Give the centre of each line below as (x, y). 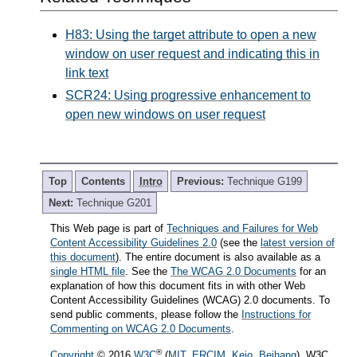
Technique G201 (114, 202)
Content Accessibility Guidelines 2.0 (133, 242)
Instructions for (276, 314)
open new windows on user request (165, 114)
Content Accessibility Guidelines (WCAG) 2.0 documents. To (190, 300)
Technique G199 (264, 181)
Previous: (202, 181)
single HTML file (88, 271)
